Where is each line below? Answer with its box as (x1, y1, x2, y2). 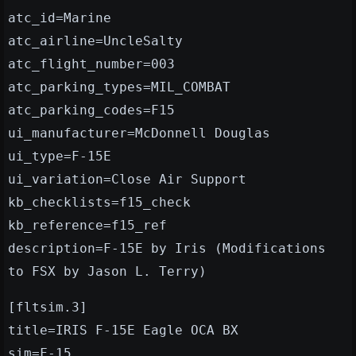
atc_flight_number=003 (8, 56, 175, 72)
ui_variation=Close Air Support (8, 172, 246, 188)
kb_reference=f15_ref (8, 218, 167, 234)
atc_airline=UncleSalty (8, 33, 183, 49)
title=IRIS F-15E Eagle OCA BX (8, 323, 238, 339)
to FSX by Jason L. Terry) (8, 264, 207, 280)
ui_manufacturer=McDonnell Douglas (8, 126, 270, 141)
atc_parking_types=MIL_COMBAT (8, 79, 230, 95)
